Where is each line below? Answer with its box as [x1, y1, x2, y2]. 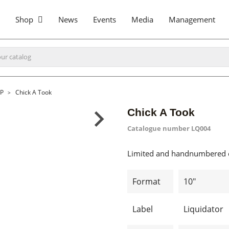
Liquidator [184, 203, 223, 215]
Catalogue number [127, 124, 190, 133]
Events [93, 14, 116, 25]
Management [169, 14, 215, 25]
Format [132, 176, 161, 187]
